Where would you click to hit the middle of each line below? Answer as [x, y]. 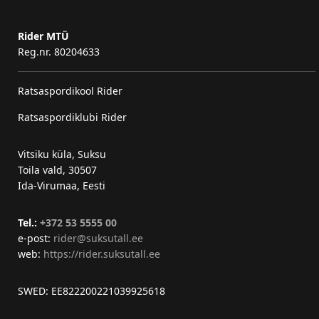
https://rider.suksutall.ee [102, 254]
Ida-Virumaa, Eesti [62, 185]
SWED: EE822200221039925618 [91, 291]
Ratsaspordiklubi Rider [72, 117]
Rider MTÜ [43, 36]
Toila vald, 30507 [57, 170]
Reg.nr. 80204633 [59, 52]
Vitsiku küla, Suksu [62, 154]
